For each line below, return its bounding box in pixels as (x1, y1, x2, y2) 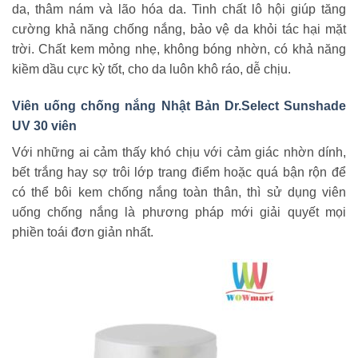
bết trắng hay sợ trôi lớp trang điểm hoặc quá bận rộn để (12, 165, 346, 180)
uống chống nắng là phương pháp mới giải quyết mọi (12, 205, 346, 220)
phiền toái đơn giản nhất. (12, 225, 153, 240)
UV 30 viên (12, 119, 77, 133)
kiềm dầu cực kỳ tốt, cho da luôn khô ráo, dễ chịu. (12, 62, 291, 77)
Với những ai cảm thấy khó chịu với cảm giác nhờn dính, (12, 145, 346, 160)
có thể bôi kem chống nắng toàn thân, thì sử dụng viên (12, 185, 346, 200)
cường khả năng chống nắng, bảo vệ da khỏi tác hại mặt (12, 22, 346, 37)
